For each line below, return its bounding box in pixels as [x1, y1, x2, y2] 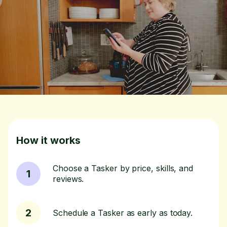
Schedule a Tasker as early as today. [53, 207, 193, 218]
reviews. [53, 174, 84, 184]
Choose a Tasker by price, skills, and [53, 163, 194, 173]
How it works [16, 134, 81, 146]
